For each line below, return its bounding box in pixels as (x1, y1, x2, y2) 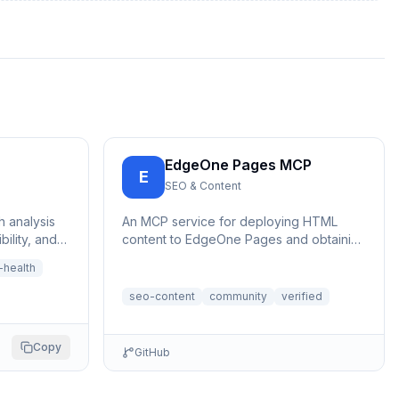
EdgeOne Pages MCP (165, 156, 312, 174)
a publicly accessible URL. (122, 249, 274, 265)
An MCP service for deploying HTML (122, 214, 338, 229)
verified (281, 289, 322, 303)
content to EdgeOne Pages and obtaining (122, 232, 366, 247)
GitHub (134, 346, 170, 359)
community (209, 289, 267, 303)
